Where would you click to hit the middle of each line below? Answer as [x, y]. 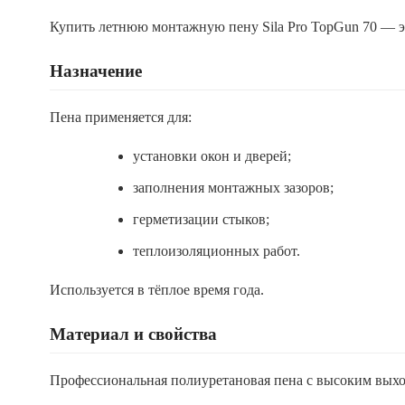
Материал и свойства [133, 334]
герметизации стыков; [201, 219]
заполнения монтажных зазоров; [233, 188]
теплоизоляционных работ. [217, 251]
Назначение [96, 71]
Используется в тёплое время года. [157, 290]
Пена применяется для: [121, 117]
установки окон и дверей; [212, 156]
